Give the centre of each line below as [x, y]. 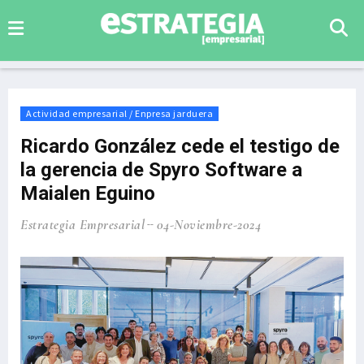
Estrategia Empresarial [82, 225]
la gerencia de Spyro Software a [161, 170]
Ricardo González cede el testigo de [180, 146]
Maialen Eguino [88, 193]
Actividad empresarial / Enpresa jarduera [119, 113]
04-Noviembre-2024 [208, 225]
